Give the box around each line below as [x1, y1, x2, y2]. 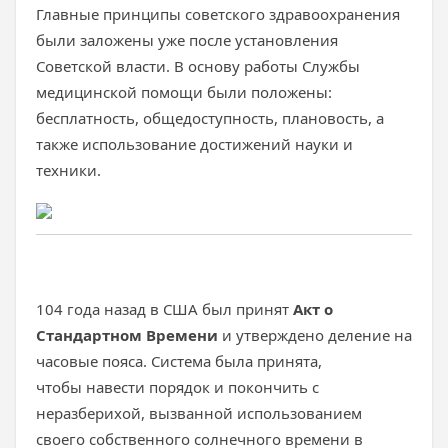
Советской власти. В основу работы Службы [36, 56, 360, 76]
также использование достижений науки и [36, 134, 353, 154]
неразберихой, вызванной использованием [36, 403, 362, 423]
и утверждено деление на [218, 325, 412, 345]
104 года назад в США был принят [36, 299, 289, 319]
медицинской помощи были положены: [36, 82, 332, 102]
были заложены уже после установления [36, 30, 338, 50]
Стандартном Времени [36, 325, 218, 345]
